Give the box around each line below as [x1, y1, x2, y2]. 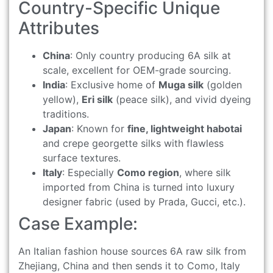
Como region [117, 166, 179, 179]
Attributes [18, 17, 99, 38]
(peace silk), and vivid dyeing [113, 93, 251, 105]
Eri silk [82, 93, 113, 105]
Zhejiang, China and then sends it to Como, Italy [18, 259, 240, 272]
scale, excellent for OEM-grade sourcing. [43, 63, 231, 76]
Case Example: [18, 213, 138, 234]
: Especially [62, 166, 117, 179]
